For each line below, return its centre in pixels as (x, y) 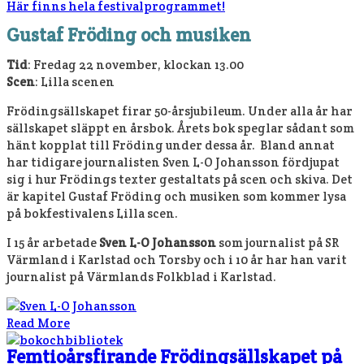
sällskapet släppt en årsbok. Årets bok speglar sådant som (180, 128)
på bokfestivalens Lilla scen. (92, 213)
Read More (38, 323)
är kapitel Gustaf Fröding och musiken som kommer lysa (176, 196)
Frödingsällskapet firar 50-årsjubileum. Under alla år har (180, 110)
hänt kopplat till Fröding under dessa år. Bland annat (171, 145)
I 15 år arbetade (53, 242)
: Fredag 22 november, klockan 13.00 (136, 64)
